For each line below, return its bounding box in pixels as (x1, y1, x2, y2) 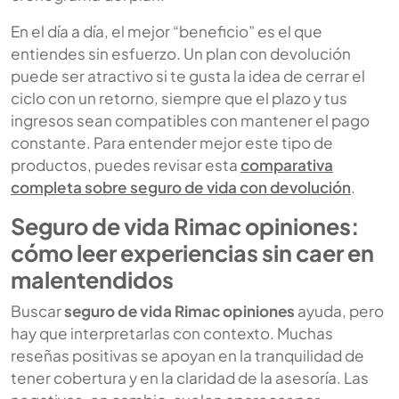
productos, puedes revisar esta (11, 154, 240, 175)
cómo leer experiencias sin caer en (11, 238, 374, 267)
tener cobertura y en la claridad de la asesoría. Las (11, 367, 369, 387)
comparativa (240, 154, 333, 175)
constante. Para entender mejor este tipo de (11, 132, 333, 152)
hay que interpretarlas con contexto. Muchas (11, 322, 333, 343)
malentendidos (11, 265, 174, 294)
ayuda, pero (295, 300, 384, 321)
